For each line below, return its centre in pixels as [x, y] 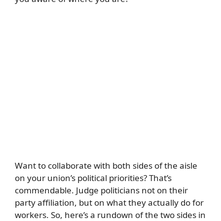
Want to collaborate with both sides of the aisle [106, 166]
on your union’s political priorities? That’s [93, 178]
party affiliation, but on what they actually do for [109, 203]
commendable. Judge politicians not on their [101, 190]
